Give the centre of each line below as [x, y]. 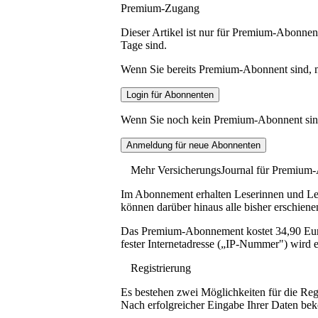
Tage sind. [144, 45]
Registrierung [161, 268]
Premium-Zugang [160, 8]
